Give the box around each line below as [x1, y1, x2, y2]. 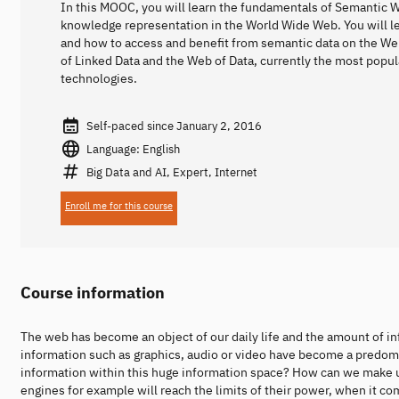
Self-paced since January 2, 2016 [85, 118, 262, 134]
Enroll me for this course [65, 199, 173, 212]
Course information [20, 281, 165, 303]
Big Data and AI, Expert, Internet [85, 164, 257, 179]
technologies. [61, 70, 137, 87]
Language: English [85, 141, 180, 156]
